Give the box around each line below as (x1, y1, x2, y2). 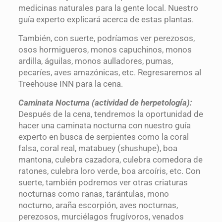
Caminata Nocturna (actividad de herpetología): (18, 98, 192, 108)
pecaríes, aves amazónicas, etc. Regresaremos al (18, 67, 201, 78)
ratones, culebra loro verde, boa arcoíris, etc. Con (18, 166, 200, 176)
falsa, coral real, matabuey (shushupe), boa (18, 143, 177, 154)
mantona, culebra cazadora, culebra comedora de (18, 155, 203, 165)
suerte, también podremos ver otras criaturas (18, 177, 188, 188)
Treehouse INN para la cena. (18, 79, 123, 89)
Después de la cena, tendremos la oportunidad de (18, 109, 203, 119)
